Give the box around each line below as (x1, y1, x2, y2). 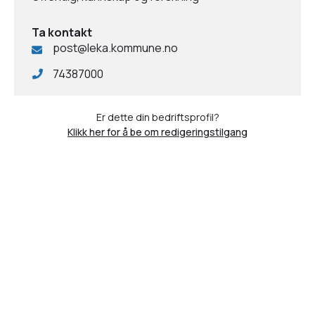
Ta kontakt (32, 25, 92, 40)
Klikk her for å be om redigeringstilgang (67, 125, 247, 139)
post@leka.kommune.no (53, 40, 178, 56)
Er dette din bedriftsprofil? (96, 110, 219, 124)
